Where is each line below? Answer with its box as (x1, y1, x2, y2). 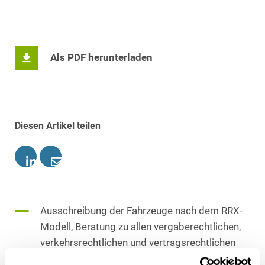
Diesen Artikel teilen (15, 119, 101, 131)
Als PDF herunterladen (50, 52, 153, 64)
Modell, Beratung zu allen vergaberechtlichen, (40, 221, 241, 232)
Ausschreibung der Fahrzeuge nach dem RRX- (40, 205, 243, 216)
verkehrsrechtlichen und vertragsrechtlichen (40, 237, 235, 248)
